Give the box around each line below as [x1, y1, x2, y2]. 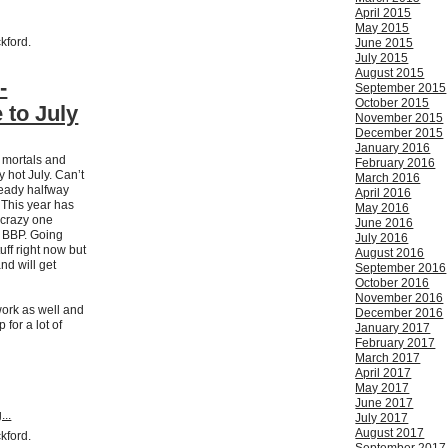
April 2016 [355, 186, 412, 201]
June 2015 [355, 36, 414, 51]
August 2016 [355, 246, 425, 261]
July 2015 [355, 51, 409, 66]
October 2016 [355, 276, 430, 291]
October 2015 [355, 96, 430, 111]
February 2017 [355, 336, 436, 351]
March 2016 [355, 171, 421, 186]
